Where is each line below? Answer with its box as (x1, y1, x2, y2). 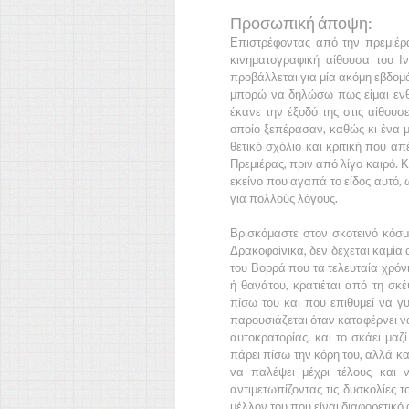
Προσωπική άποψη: (230, 13, 372, 33)
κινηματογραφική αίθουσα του (230, 52, 400, 67)
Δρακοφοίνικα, (230, 243, 310, 257)
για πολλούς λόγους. (230, 191, 338, 205)
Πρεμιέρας (230, 156, 284, 171)
